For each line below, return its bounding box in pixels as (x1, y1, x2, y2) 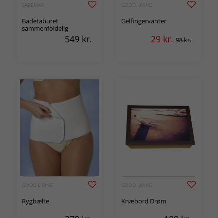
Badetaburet (22, 17, 58, 25)
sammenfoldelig (22, 24, 68, 33)
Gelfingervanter (121, 17, 166, 25)
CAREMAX (22, 1, 43, 8)
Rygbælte (22, 197, 49, 205)
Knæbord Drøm (121, 197, 166, 205)
